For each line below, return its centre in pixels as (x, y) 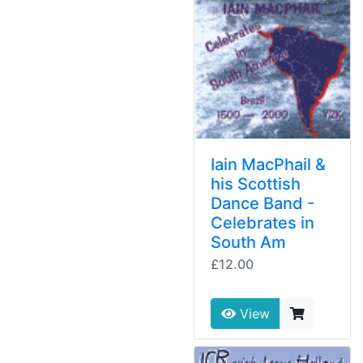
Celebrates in (263, 223)
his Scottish (256, 184)
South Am (248, 243)
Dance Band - (263, 204)
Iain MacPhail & (268, 165)
